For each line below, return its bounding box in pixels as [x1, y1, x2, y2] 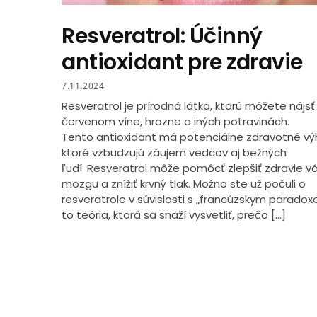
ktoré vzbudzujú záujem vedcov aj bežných [62, 144, 287, 160]
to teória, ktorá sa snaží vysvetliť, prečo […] [62, 207, 286, 222]
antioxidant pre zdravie [62, 47, 303, 78]
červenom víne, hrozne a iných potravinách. [62, 113, 289, 129]
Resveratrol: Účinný [62, 21, 263, 52]
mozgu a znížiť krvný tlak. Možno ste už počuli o [62, 175, 306, 191]
